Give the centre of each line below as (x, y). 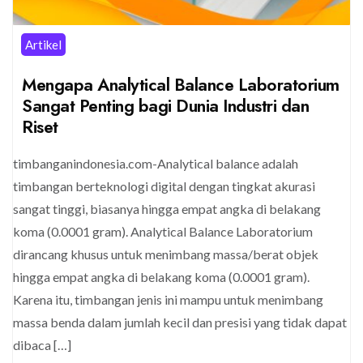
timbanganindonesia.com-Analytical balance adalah (156, 163)
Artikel (43, 44)
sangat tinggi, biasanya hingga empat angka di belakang (167, 208)
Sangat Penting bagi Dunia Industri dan (165, 105)
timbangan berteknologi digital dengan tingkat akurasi (164, 186)
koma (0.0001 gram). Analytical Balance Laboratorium (163, 231)
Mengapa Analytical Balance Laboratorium (181, 84)
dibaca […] (42, 344)
